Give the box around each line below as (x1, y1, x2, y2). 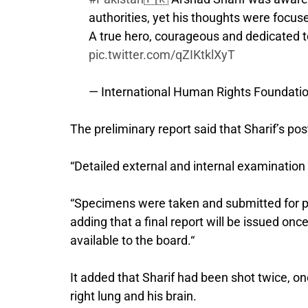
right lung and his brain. (70, 288, 197, 303)
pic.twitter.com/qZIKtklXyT (89, 47, 235, 62)
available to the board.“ (70, 232, 195, 247)
